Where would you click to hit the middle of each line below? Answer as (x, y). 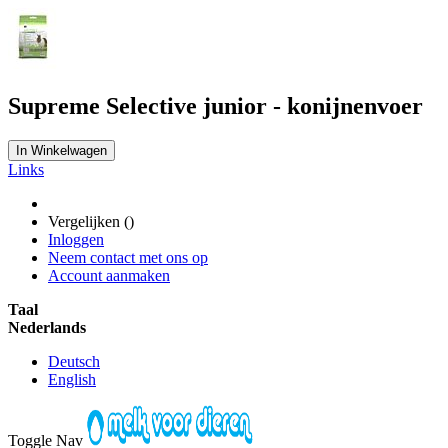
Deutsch (74, 361)
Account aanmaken (109, 275)
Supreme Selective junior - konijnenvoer (215, 105)
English (72, 379)
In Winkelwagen (61, 150)
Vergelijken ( (88, 221)
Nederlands (47, 327)
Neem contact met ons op (128, 257)
